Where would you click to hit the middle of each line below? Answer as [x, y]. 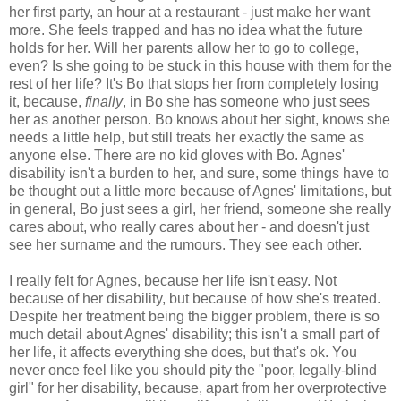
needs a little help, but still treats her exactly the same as [187, 137]
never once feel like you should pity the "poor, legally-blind [193, 370]
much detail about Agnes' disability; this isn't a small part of [194, 334]
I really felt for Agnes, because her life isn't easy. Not [173, 280]
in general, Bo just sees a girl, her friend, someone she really [200, 209]
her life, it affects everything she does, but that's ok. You [183, 352]
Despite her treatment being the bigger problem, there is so [194, 316]
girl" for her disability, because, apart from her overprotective [198, 388]
